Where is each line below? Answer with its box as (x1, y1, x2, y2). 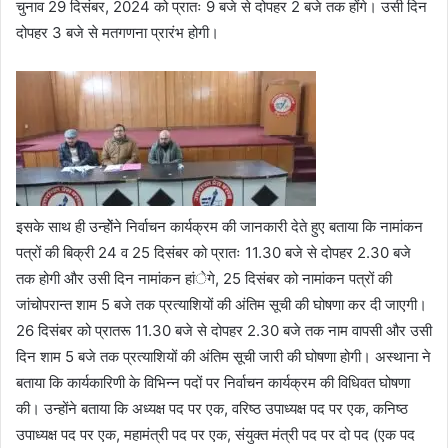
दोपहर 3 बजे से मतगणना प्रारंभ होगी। (16, 23, 219, 43)
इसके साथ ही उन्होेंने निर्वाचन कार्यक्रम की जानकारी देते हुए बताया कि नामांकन (16, 217, 423, 237)
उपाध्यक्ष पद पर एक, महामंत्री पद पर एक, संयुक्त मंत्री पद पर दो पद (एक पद (16, 425, 415, 445)
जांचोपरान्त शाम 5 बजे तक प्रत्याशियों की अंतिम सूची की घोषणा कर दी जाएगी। (16, 295, 427, 315)
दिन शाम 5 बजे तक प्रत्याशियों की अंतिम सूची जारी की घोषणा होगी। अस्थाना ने (16, 347, 431, 367)
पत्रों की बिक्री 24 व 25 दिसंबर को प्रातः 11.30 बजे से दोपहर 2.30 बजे (16, 243, 411, 263)
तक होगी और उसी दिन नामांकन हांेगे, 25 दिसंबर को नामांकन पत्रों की (16, 269, 392, 289)
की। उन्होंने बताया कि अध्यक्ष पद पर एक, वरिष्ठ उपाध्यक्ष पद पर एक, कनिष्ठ (16, 399, 408, 419)
